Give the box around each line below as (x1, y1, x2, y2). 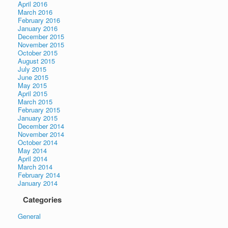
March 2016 (18, 7, 52, 17)
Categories (23, 194, 62, 206)
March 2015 (18, 97, 52, 107)
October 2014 (18, 137, 58, 148)
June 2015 (18, 72, 48, 82)
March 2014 (18, 162, 52, 172)
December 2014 (18, 121, 64, 131)
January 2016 (18, 23, 58, 34)
